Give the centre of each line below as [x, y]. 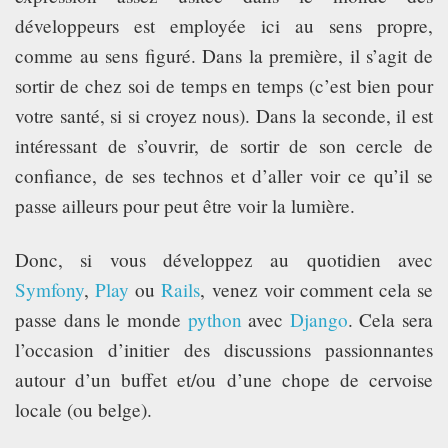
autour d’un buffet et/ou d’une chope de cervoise [224, 379]
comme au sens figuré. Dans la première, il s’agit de [224, 55]
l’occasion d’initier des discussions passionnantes [224, 349]
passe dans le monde [101, 319]
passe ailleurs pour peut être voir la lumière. [185, 205]
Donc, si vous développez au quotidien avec [224, 259]
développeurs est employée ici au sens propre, [224, 25]
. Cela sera [390, 319]
